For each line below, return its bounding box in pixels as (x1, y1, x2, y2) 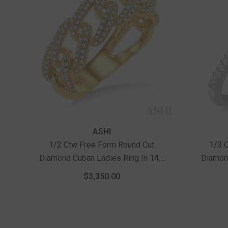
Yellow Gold (80, 166, 123, 177)
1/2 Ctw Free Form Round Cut (49, 140, 155, 150)
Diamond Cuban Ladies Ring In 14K (39, 153, 164, 163)
